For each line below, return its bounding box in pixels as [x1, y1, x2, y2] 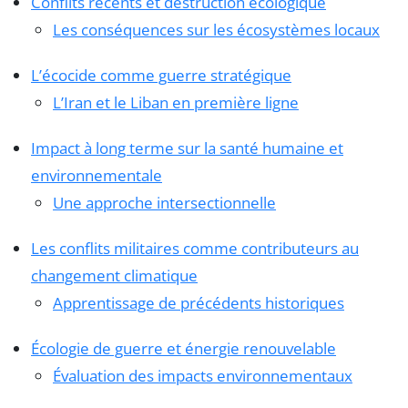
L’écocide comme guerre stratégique [31, 65, 291, 87]
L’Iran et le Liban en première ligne [53, 92, 299, 114]
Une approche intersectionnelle [53, 192, 276, 214]
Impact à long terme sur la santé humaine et [31, 138, 343, 159]
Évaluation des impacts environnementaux [53, 365, 352, 387]
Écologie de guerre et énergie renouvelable [31, 338, 336, 360]
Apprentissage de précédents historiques [53, 292, 344, 314]
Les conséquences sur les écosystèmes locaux [53, 19, 380, 41]
